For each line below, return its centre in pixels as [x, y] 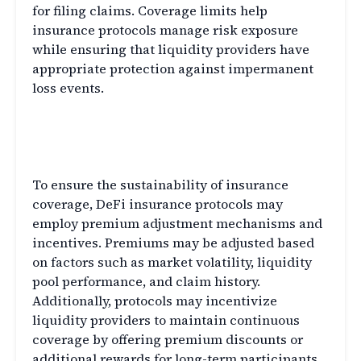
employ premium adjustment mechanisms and [177, 224]
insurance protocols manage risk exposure [165, 30]
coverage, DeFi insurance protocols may [158, 204]
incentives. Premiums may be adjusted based [173, 243]
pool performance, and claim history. [146, 282]
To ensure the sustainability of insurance [160, 185]
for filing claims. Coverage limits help [150, 11]
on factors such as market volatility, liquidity [172, 262]
